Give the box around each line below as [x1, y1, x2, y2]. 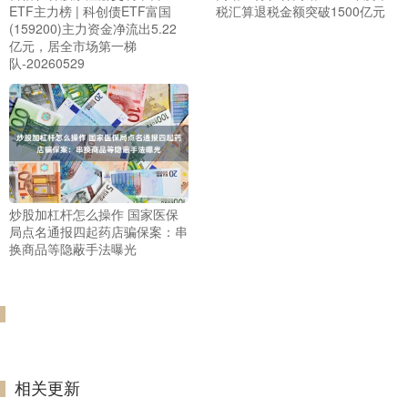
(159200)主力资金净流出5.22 [9, 18, 177, 37]
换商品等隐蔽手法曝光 [9, 240, 137, 259]
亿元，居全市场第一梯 [9, 36, 137, 55]
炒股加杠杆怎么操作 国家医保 [9, 205, 178, 224]
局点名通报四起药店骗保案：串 [9, 222, 188, 241]
